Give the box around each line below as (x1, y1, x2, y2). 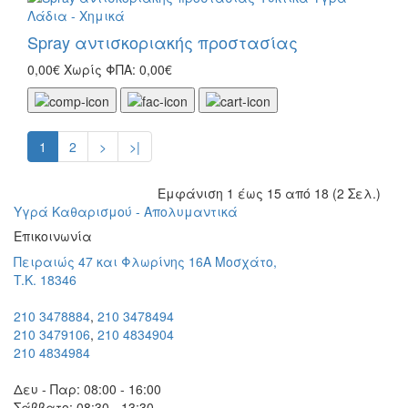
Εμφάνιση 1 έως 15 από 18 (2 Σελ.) (158, 184, 381, 203)
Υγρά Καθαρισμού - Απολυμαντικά (14, 202, 238, 221)
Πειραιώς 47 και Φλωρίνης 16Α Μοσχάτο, (14, 252, 277, 271)
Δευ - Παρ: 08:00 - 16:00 (14, 380, 161, 399)
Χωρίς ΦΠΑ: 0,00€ (64, 59, 172, 78)
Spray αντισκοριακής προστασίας (27, 29, 298, 54)
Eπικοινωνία (14, 227, 92, 246)
